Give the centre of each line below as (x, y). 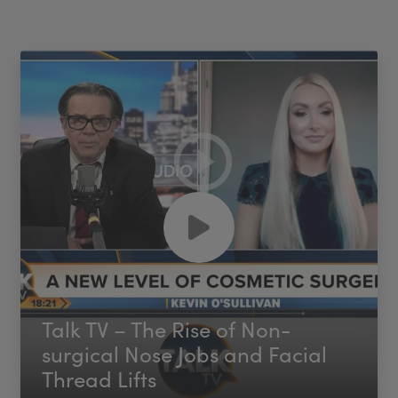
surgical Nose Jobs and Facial (185, 353)
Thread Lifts (99, 378)
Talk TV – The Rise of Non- (167, 328)
